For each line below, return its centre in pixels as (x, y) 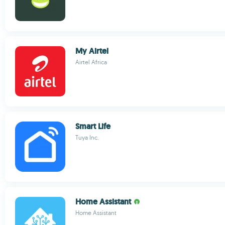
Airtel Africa (91, 62)
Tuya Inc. (87, 137)
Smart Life (93, 126)
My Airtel (92, 51)
